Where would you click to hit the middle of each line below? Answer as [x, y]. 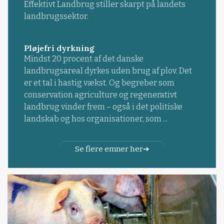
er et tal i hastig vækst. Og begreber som [99, 82]
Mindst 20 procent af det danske [83, 58]
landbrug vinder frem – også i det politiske [103, 106]
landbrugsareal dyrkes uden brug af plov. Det [108, 70]
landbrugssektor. [56, 16]
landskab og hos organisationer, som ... [95, 118]
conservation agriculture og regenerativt [100, 94]
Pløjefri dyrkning [59, 48]
